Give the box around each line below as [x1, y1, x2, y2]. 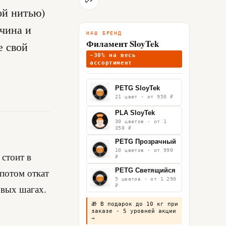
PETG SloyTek [115, 85, 160, 92]
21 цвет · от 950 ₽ [115, 94, 174, 99]
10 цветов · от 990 [115, 147, 174, 153]
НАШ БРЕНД [86, 30, 123, 36]
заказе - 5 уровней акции [91, 208, 176, 214]
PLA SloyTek [115, 109, 155, 117]
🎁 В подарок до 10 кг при [91, 201, 178, 207]
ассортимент [90, 60, 132, 66]
